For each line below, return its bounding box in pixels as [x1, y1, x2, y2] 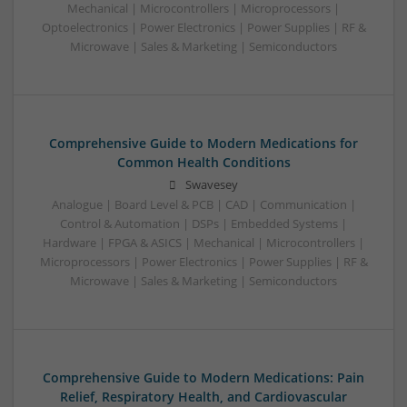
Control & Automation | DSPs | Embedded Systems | [60, 215, 347, 232]
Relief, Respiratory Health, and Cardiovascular [60, 387, 347, 405]
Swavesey [185, 176, 238, 193]
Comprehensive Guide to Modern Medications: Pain [43, 368, 364, 386]
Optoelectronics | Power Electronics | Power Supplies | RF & [41, 19, 366, 35]
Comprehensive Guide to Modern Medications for [49, 134, 358, 152]
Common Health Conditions [116, 153, 291, 171]
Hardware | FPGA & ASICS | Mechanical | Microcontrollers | [43, 234, 364, 251]
